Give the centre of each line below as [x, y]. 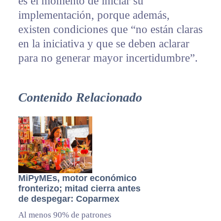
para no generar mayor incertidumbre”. [108, 58]
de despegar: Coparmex [69, 199]
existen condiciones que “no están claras [110, 30]
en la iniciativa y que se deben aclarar [104, 44]
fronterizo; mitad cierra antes [79, 189]
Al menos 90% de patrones [65, 215]
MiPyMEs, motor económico [77, 178]
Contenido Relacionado [80, 98]
